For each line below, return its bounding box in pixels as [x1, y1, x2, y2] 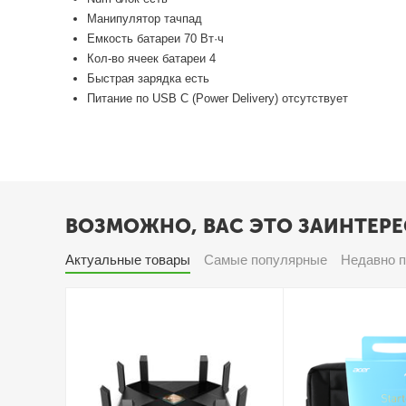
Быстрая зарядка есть [87, 71, 210, 85]
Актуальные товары [65, 252, 191, 267]
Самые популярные [204, 252, 328, 267]
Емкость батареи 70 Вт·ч [87, 31, 225, 45]
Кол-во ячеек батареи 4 [87, 51, 217, 65]
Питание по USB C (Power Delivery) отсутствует [87, 91, 349, 105]
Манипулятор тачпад [87, 11, 203, 25]
